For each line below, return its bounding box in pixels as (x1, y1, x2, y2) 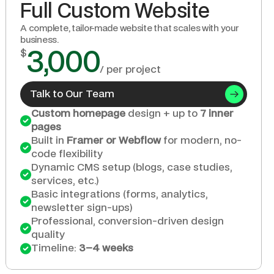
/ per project (100, 65, 161, 75)
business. (20, 36, 59, 45)
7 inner (200, 109, 234, 119)
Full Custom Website (20, 2, 210, 21)
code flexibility (31, 149, 103, 159)
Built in (31, 136, 67, 146)
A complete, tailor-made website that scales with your (20, 24, 239, 33)
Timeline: (31, 243, 80, 253)
